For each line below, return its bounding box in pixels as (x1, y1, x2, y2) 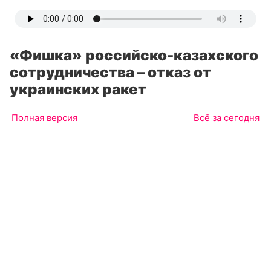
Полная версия (11, 112, 77, 123)
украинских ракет (10, 80, 146, 98)
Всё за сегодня (194, 112, 260, 123)
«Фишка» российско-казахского (10, 47, 258, 64)
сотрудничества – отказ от (10, 64, 211, 81)
